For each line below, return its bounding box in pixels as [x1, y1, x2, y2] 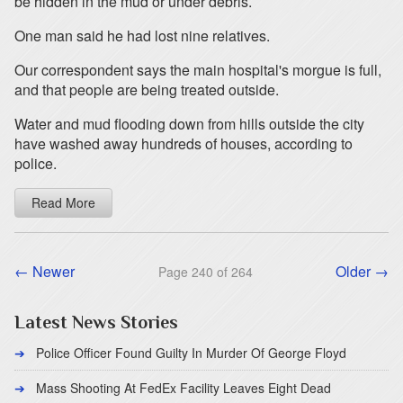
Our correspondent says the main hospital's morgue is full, [14, 59, 381, 80]
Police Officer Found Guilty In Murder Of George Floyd [36, 344, 346, 362]
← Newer [14, 261, 75, 282]
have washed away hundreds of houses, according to [14, 133, 353, 154]
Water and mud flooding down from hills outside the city [14, 113, 364, 134]
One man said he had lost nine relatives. [14, 25, 270, 46]
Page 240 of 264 [157, 262, 253, 281]
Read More [31, 193, 95, 211]
